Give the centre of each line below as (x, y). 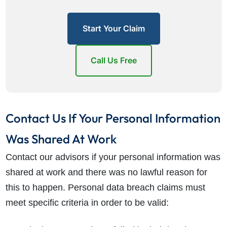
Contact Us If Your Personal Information (113, 118)
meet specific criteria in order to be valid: (87, 203)
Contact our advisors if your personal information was (113, 157)
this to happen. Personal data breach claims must (105, 188)
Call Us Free (113, 61)
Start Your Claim (113, 29)
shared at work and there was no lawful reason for (106, 173)
